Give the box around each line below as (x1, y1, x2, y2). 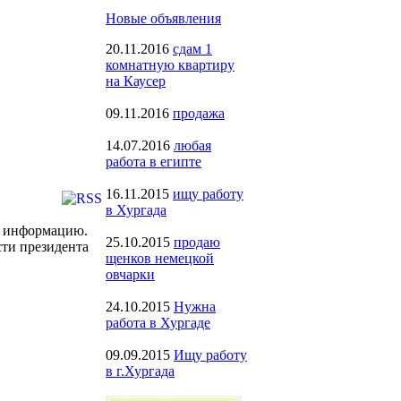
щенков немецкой (106, 251, 214, 266)
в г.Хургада (106, 363, 175, 379)
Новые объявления (106, 11, 221, 26)
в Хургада (106, 202, 166, 218)
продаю (174, 235, 220, 250)
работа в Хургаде (106, 315, 210, 330)
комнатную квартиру (106, 57, 235, 73)
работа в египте (106, 154, 201, 169)
